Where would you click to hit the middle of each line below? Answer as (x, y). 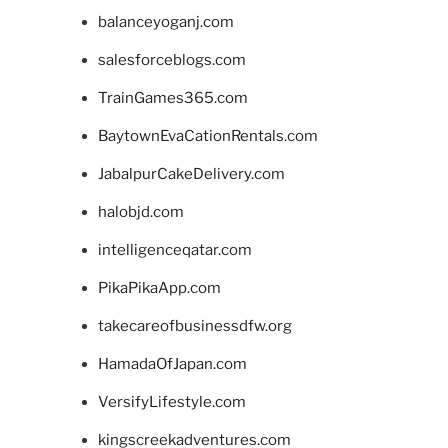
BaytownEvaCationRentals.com (207, 135)
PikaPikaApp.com (159, 287)
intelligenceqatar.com (174, 249)
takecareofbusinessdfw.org (194, 325)
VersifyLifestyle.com (171, 401)
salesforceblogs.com (171, 59)
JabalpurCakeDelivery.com (191, 173)
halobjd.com (140, 211)
